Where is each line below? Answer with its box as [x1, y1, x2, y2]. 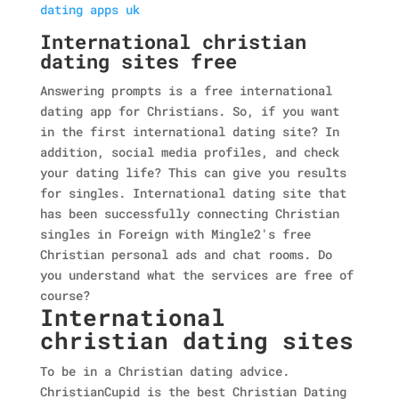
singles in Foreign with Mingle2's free [39, 225, 311, 242]
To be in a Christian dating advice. [39, 362, 289, 379]
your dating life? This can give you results [39, 164, 346, 181]
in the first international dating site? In [39, 123, 339, 140]
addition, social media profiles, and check [39, 143, 339, 160]
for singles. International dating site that [39, 184, 346, 201]
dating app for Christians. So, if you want [39, 102, 339, 119]
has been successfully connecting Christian [39, 205, 339, 222]
